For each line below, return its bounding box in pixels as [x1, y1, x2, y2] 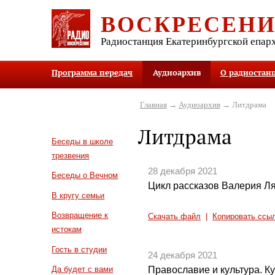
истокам [52, 225, 82, 234]
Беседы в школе [52, 136, 114, 146]
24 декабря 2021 [148, 250, 218, 260]
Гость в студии [52, 244, 107, 254]
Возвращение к [52, 211, 109, 220]
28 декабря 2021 [148, 166, 218, 177]
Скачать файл [148, 212, 201, 221]
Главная [139, 99, 167, 109]
